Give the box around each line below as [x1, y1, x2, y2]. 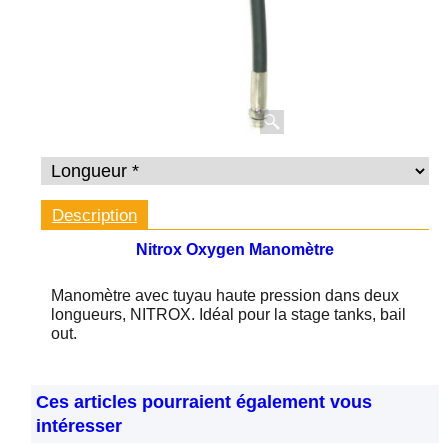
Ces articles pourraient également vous [36, 391, 372, 412]
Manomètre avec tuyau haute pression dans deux [51, 286, 399, 304]
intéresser [36, 415, 122, 436]
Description [52, 205, 137, 225]
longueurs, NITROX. [51, 305, 199, 323]
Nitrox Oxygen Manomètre [136, 240, 334, 258]
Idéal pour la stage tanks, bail [199, 305, 406, 323]
